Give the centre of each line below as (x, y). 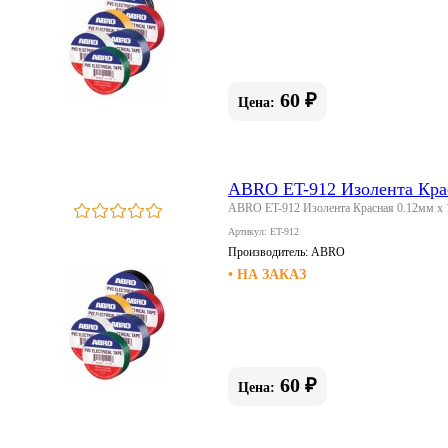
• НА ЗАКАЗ (267, 274)
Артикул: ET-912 (263, 231)
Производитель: (269, 251)
